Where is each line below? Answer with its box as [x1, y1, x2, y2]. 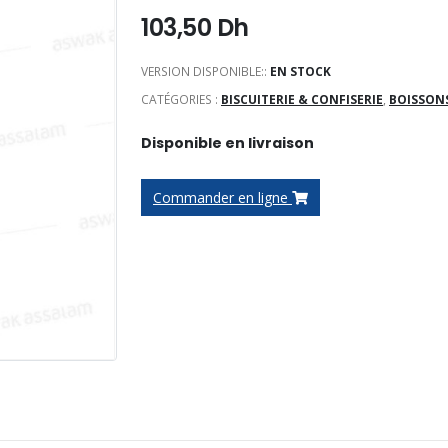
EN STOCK [270, 63, 331, 81]
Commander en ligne [153, 187, 292, 207]
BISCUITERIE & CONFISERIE [221, 91, 383, 109]
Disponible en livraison [141, 132, 314, 153]
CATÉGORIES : [141, 91, 221, 109]
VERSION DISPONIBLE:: [141, 63, 270, 81]
